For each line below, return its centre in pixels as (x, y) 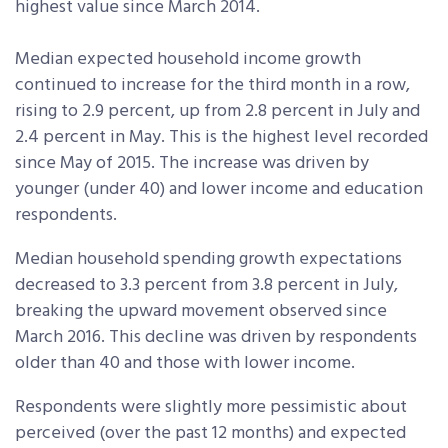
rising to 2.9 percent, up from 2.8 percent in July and (217, 111)
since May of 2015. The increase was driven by (192, 163)
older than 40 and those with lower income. (185, 363)
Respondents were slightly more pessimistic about (211, 407)
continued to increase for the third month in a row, (212, 85)
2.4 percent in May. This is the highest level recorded (221, 137)
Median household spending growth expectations (208, 259)
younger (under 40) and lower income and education (219, 189)
